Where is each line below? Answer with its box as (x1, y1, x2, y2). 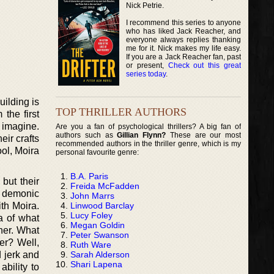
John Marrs (70, 190, 114, 201)
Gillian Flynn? (117, 130, 166, 139)
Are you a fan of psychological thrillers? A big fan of (56, 122, 242, 131)
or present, (126, 61, 168, 70)
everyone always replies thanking (126, 35, 242, 44)
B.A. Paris (70, 171, 108, 181)
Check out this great (168, 61, 242, 70)
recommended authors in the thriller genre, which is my (56, 139, 242, 148)
